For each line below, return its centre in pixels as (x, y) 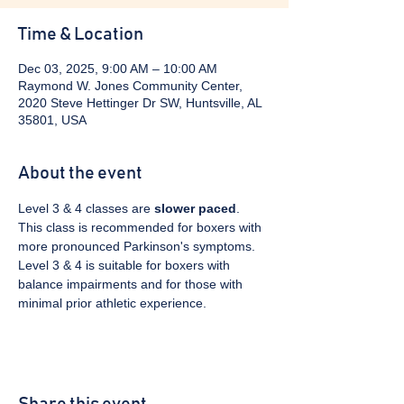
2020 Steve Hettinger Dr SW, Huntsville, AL (140, 103)
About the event (80, 173)
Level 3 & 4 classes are (86, 208)
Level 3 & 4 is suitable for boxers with (126, 265)
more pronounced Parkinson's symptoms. (138, 246)
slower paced (195, 208)
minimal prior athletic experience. (112, 303)
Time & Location (81, 34)
